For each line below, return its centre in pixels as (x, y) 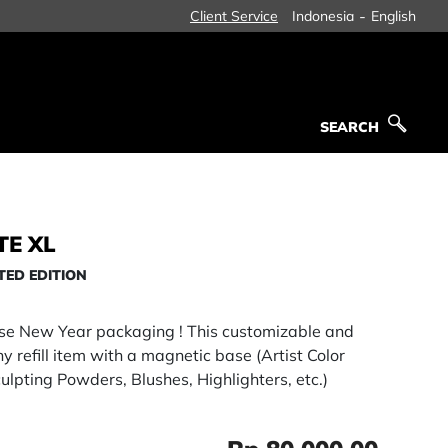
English (393, 15)
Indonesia (323, 15)
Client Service (234, 15)
